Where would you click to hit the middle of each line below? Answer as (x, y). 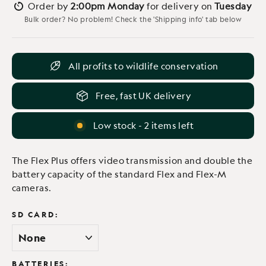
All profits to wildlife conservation (143, 66)
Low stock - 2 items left (143, 125)
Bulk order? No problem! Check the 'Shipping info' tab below (133, 19)
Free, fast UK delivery (143, 96)
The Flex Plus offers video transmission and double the (132, 160)
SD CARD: (36, 214)
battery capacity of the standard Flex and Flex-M (119, 174)
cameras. (32, 188)
